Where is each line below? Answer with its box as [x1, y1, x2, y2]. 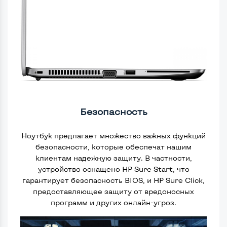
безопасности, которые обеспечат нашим [35, 142, 192, 152]
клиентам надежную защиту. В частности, [35, 154, 192, 163]
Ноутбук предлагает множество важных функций [21, 131, 206, 140]
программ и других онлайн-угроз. [51, 198, 176, 207]
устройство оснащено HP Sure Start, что [37, 165, 190, 174]
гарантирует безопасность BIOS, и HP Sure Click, [22, 176, 205, 185]
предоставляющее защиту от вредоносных [33, 187, 194, 196]
